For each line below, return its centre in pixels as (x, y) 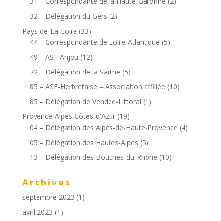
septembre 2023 (48, 197)
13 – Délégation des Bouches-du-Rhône (93, 157)
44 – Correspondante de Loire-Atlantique (94, 42)
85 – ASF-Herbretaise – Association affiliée (97, 86)
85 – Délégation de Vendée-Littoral (85, 101)
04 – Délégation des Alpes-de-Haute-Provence (103, 127)
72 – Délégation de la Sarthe (75, 72)
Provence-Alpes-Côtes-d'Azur (69, 116)
